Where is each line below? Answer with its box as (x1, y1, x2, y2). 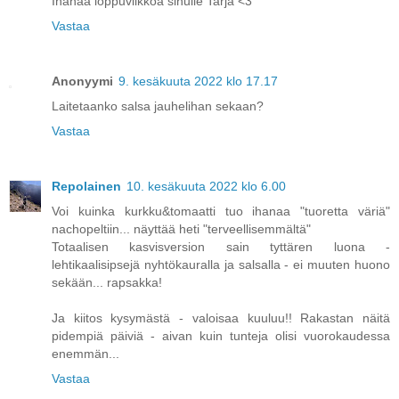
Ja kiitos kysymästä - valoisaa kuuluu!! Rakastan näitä (52, 311, 390, 326)
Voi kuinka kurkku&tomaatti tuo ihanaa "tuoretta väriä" (52, 204, 390, 219)
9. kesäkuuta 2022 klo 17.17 (118, 74, 278, 89)
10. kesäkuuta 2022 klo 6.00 (126, 179, 286, 194)
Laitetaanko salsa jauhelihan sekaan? (52, 99, 264, 114)
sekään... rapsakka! (52, 275, 162, 290)
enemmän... (52, 346, 119, 362)
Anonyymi (52, 74, 113, 89)
